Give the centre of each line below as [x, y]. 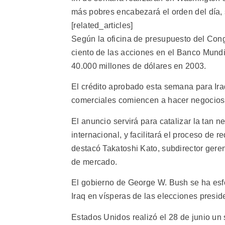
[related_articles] [102, 26]
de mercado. [94, 162]
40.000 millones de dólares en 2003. [139, 66]
